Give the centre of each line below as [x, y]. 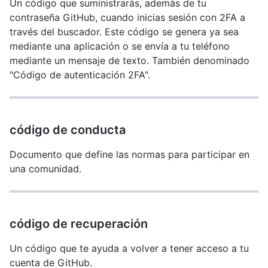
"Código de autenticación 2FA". [80, 75]
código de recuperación [79, 224]
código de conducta [68, 130]
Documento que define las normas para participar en [130, 154]
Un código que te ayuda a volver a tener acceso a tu [129, 248]
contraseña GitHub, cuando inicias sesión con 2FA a [127, 17]
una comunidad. [45, 169]
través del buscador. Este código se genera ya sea [124, 32]
